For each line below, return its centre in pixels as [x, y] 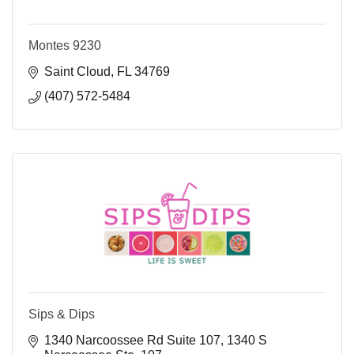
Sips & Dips [62, 314]
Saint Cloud [77, 72]
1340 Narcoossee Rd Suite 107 [132, 341]
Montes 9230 [65, 46]
